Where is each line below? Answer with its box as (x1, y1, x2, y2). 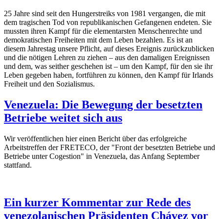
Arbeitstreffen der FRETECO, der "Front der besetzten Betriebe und (4, 143, 215, 152)
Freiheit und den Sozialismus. (4, 80, 95, 88)
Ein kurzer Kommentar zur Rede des (4, 196, 191, 209)
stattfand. (4, 161, 32, 170)
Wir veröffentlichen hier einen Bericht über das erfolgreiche (4, 134, 187, 143)
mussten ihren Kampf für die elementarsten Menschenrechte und (4, 27, 202, 36)
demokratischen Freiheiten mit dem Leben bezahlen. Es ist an (4, 36, 193, 44)
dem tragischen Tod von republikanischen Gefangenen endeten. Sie (4, 18, 212, 27)
